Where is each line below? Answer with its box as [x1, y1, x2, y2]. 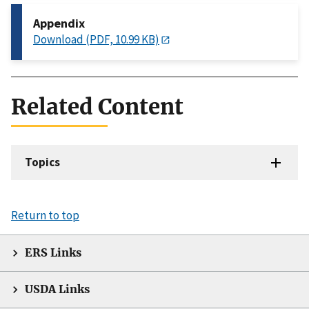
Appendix [33, 14, 85, 31]
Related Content [11, 92, 183, 121]
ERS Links [25, 246, 81, 259]
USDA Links [25, 282, 90, 296]
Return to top [11, 207, 79, 223]
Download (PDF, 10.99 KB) [33, 31, 159, 47]
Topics [25, 154, 60, 170]
